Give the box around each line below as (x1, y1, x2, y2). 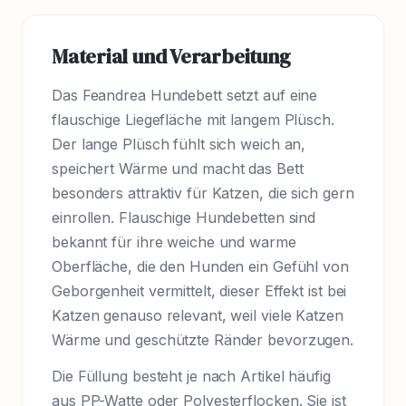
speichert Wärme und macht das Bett (52, 159, 304, 178)
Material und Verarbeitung (52, 42, 291, 70)
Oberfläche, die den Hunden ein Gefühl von (52, 256, 349, 275)
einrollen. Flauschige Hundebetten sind (52, 208, 316, 227)
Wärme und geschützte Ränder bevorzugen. (52, 330, 354, 349)
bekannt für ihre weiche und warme (52, 232, 296, 251)
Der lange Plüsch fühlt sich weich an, (52, 134, 306, 153)
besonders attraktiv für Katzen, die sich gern (52, 183, 354, 202)
